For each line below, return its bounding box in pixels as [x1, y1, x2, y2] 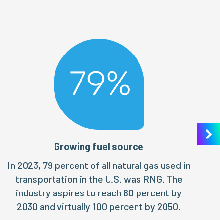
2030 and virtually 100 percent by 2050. [17, 200, 181, 212]
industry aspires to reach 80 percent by [16, 187, 182, 198]
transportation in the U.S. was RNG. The [15, 173, 183, 185]
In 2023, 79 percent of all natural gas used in [7, 159, 191, 171]
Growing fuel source [54, 140, 144, 152]
